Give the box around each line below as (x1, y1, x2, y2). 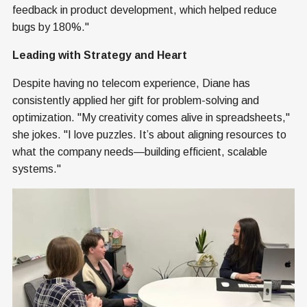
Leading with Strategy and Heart (12, 49, 187, 61)
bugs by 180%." (12, 21, 89, 33)
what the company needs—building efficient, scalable (12, 145, 267, 158)
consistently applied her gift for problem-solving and (12, 94, 259, 106)
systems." (12, 162, 61, 175)
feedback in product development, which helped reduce (12, 3, 277, 16)
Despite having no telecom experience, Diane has (12, 77, 250, 89)
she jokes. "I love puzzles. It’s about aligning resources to (12, 128, 286, 140)
